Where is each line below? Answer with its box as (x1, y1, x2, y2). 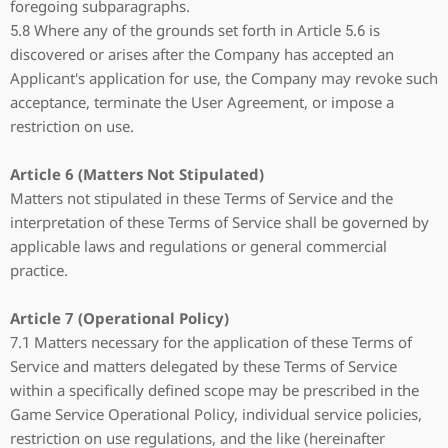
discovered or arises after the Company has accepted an (10, 44, 394, 64)
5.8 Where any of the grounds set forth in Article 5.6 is (10, 20, 380, 40)
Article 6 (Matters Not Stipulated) (10, 164, 264, 184)
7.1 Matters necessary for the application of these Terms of (10, 332, 412, 352)
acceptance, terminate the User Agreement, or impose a (10, 92, 394, 112)
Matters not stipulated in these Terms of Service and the (10, 188, 393, 208)
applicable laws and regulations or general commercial (10, 236, 387, 256)
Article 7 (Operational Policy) (10, 308, 229, 328)
